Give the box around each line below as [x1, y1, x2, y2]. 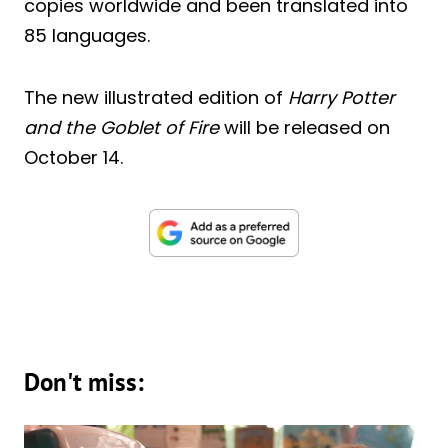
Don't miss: [24, 366, 144, 399]
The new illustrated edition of [24, 85, 288, 111]
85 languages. [24, 23, 150, 49]
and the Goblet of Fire [24, 115, 219, 141]
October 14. [24, 145, 123, 171]
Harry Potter [288, 85, 395, 111]
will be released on [219, 115, 390, 141]
